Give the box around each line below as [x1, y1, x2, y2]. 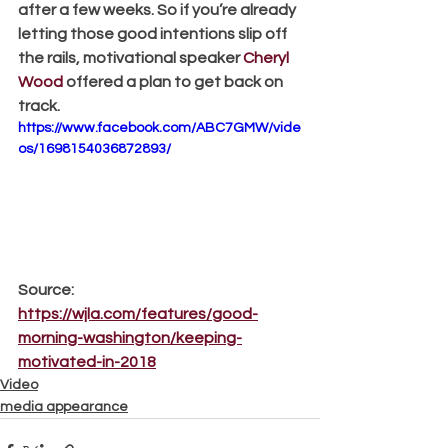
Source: [18, 281, 77, 298]
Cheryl [243, 50, 292, 66]
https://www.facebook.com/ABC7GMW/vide [18, 121, 301, 135]
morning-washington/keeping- [18, 329, 242, 346]
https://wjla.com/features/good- [18, 305, 258, 322]
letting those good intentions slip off [18, 26, 290, 42]
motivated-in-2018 [18, 353, 156, 370]
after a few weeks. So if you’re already [18, 2, 299, 18]
